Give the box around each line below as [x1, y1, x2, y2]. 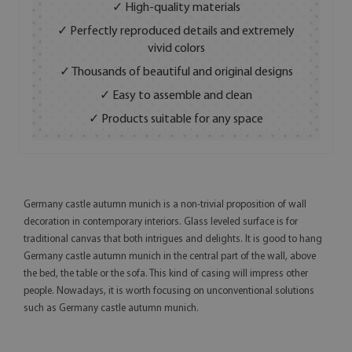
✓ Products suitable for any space [89, 113, 263, 126]
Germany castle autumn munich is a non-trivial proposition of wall [24, 200, 306, 211]
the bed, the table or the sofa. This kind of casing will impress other [24, 269, 308, 280]
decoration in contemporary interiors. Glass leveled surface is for [24, 217, 298, 228]
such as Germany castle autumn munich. [24, 303, 199, 314]
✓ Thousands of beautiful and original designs [59, 66, 293, 79]
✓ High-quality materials [112, 2, 240, 15]
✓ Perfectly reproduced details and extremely [57, 25, 295, 38]
